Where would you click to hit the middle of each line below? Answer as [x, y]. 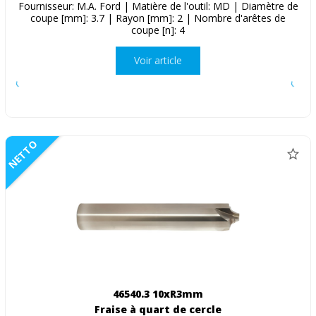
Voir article [158, 61]
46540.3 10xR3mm [158, 293]
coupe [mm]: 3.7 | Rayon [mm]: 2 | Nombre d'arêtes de [158, 18]
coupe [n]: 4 [158, 30]
